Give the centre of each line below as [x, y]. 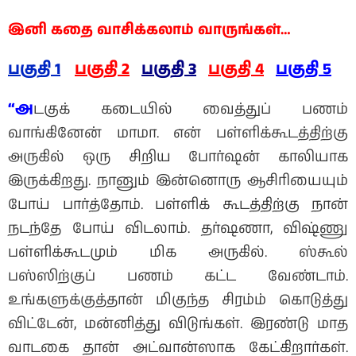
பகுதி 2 [102, 70]
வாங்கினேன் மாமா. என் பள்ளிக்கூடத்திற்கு [178, 134]
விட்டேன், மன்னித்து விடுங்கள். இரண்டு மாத [178, 325]
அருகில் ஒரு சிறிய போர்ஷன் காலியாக [178, 158]
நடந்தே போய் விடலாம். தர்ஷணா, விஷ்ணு [178, 229]
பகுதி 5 [304, 70]
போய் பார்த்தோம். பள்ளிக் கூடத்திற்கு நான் [178, 205]
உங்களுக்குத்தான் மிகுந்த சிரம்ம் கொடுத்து [178, 301]
